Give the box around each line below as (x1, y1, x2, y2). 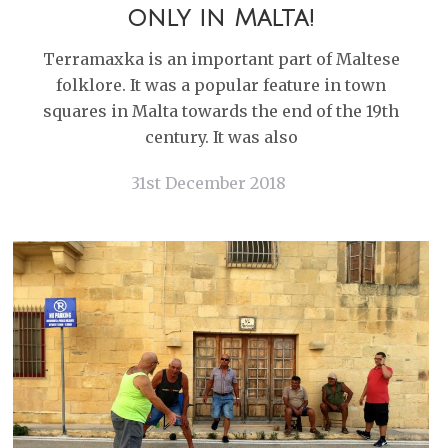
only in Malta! (127, 5, 315, 31)
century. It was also (144, 127, 298, 147)
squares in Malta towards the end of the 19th (43, 101, 399, 121)
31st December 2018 (131, 173, 286, 193)
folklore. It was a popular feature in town (56, 75, 386, 95)
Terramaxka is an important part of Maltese (42, 49, 400, 69)
